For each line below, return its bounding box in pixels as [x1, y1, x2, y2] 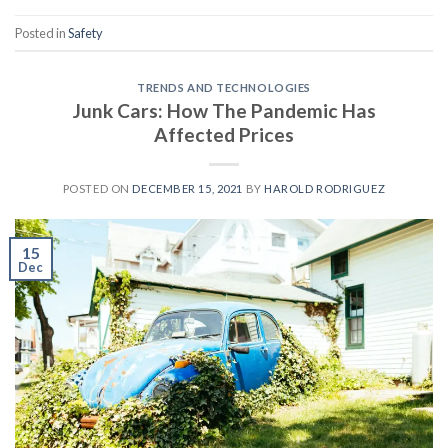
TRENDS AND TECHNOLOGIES [137, 81, 311, 95]
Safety [68, 24, 103, 41]
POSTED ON [62, 181, 133, 195]
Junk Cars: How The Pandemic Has [72, 98, 376, 122]
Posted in [15, 24, 68, 41]
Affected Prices [154, 122, 294, 146]
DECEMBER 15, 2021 [132, 181, 243, 195]
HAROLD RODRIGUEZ [264, 181, 386, 195]
